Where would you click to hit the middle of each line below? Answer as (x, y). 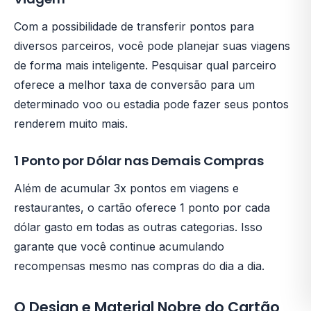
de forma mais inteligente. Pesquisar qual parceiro (145, 65)
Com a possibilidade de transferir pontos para (134, 26)
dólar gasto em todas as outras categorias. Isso (138, 227)
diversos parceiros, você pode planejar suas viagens (152, 45)
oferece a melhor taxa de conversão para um (134, 84)
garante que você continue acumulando (119, 246)
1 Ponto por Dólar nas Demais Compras (139, 160)
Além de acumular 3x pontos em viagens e (126, 188)
